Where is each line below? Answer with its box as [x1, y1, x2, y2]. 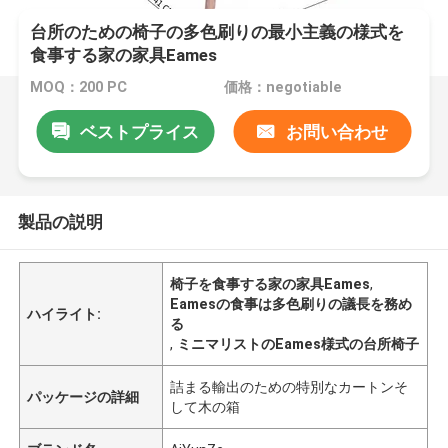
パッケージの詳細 [27, 388, 140, 405]
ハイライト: [27, 305, 102, 322]
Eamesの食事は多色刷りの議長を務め [170, 295, 413, 312]
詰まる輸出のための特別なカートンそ [170, 378, 409, 395]
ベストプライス [79, 121, 199, 142]
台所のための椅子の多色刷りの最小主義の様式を [30, 22, 405, 43]
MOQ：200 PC [30, 79, 128, 96]
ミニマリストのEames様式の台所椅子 [177, 335, 420, 352]
